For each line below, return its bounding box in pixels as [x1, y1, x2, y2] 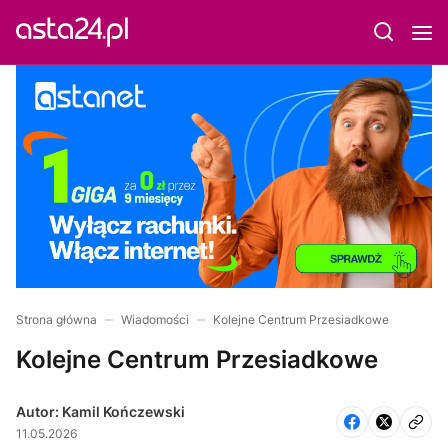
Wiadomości [121, 311, 189, 327]
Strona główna [16, 311, 97, 327]
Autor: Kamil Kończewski [16, 402, 185, 420]
